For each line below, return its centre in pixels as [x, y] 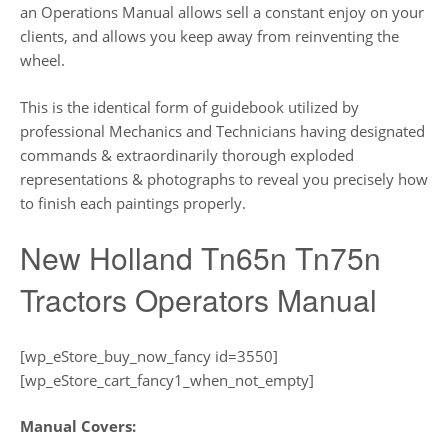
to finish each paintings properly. [133, 202]
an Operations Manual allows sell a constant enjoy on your [222, 12]
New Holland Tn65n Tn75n [200, 258]
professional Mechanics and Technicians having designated [222, 130]
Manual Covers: [78, 426]
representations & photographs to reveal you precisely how [224, 178]
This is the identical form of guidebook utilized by [189, 106]
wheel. [42, 60]
